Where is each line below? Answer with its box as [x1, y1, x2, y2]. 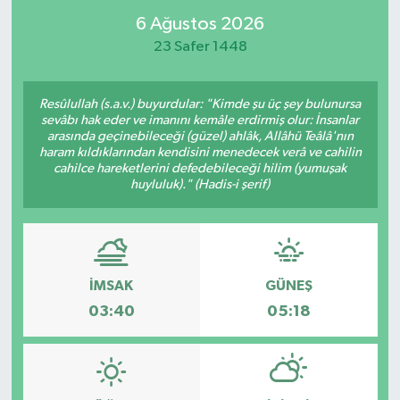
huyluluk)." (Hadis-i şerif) [130, 177, 270, 191]
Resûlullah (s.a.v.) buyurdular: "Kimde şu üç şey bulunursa [39, 96, 361, 111]
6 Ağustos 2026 [136, 14, 264, 35]
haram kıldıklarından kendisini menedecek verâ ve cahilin [38, 145, 362, 159]
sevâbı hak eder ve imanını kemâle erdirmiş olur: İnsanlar [41, 112, 359, 127]
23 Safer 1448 [153, 39, 247, 55]
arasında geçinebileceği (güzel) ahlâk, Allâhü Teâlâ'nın [46, 129, 354, 143]
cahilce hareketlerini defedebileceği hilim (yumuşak [54, 161, 346, 175]
